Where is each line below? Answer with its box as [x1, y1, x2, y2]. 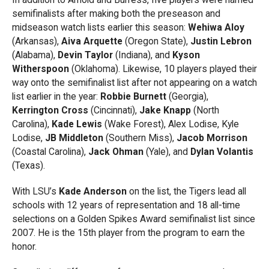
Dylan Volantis [190, 145, 253, 157]
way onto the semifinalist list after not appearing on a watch [12, 76, 257, 88]
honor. [12, 240, 37, 252]
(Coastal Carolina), [12, 145, 88, 157]
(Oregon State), [122, 35, 190, 47]
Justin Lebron [190, 35, 252, 47]
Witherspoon [12, 62, 69, 74]
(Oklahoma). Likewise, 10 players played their [69, 62, 257, 74]
